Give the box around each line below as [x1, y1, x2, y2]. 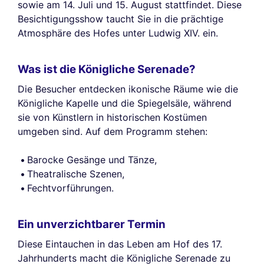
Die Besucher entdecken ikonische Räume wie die [18, 83, 238, 95]
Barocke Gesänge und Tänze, [27, 154, 157, 166]
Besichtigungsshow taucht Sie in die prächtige [18, 13, 223, 25]
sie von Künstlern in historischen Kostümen [18, 111, 207, 124]
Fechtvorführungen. [27, 182, 114, 194]
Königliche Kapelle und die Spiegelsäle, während [18, 97, 232, 110]
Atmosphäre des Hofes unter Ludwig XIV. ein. [18, 27, 218, 39]
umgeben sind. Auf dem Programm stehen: [18, 126, 207, 138]
